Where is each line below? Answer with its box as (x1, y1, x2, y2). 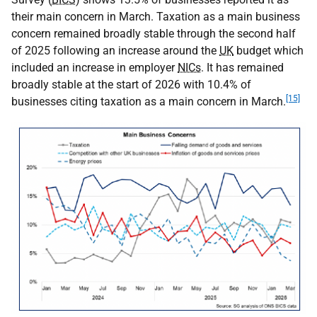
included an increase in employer (11, 60, 178, 74)
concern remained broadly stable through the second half (11, 26, 296, 40)
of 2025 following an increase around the (11, 43, 219, 57)
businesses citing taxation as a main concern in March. (11, 94, 286, 108)
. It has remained (201, 60, 284, 74)
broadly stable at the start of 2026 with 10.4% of (11, 77, 251, 91)
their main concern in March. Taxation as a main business (11, 9, 300, 23)
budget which (234, 43, 304, 57)
